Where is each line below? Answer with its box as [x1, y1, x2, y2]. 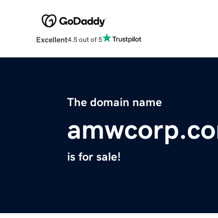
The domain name [67, 96, 162, 109]
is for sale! [67, 151, 121, 163]
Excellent [36, 36, 68, 44]
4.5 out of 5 [67, 36, 102, 43]
